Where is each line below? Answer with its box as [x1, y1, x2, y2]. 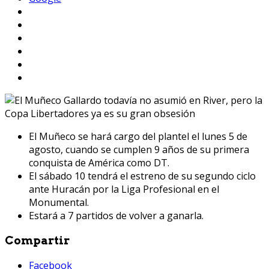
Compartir [5, 233, 70, 247]
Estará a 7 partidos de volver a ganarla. [29, 208, 204, 222]
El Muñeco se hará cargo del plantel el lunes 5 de [29, 129, 247, 143]
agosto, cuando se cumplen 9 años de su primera [29, 142, 249, 156]
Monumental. [29, 195, 89, 209]
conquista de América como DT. [29, 156, 169, 169]
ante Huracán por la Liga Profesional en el [29, 182, 219, 196]
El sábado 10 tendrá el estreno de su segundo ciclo [29, 169, 256, 183]
